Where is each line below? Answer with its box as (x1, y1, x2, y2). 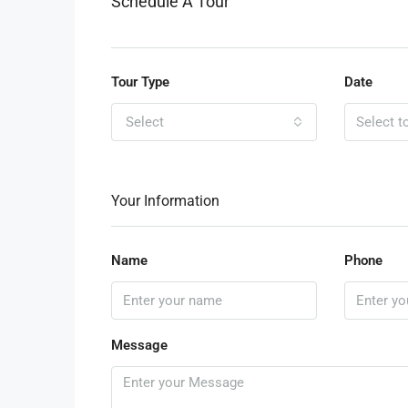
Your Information (111, 192, 219, 209)
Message (111, 337, 168, 353)
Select (126, 114, 164, 130)
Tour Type (111, 74, 169, 90)
